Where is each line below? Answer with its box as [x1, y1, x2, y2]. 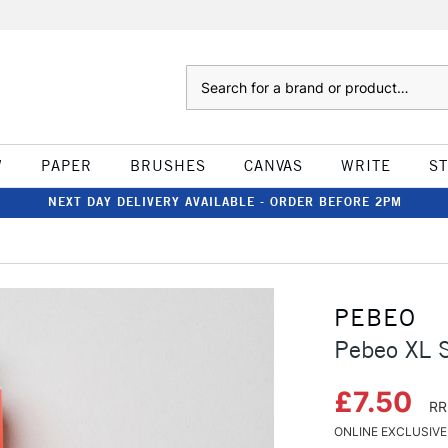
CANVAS [243, 156, 303, 175]
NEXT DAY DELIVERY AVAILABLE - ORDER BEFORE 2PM [48, 194, 402, 209]
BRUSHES [129, 156, 206, 175]
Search [185, 67, 226, 83]
